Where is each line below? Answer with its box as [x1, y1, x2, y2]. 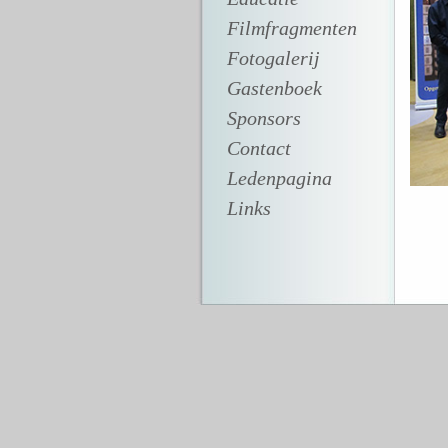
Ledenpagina [226, 167, 332, 189]
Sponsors [226, 107, 301, 129]
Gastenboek [226, 77, 322, 99]
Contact [226, 137, 291, 159]
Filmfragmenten [226, 17, 357, 39]
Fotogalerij [226, 47, 320, 69]
